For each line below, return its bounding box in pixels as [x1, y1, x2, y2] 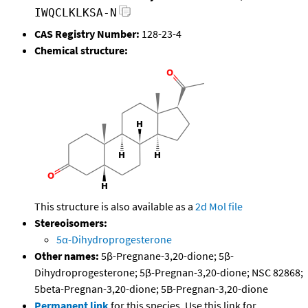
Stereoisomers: [34, 216, 107, 230]
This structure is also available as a [34, 199, 195, 214]
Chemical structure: [34, 43, 128, 58]
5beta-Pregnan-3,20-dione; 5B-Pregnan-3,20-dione [34, 282, 268, 296]
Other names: [34, 249, 99, 263]
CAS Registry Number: [34, 27, 140, 41]
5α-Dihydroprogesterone [56, 232, 172, 247]
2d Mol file [195, 199, 243, 214]
